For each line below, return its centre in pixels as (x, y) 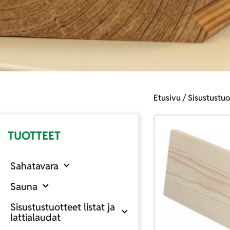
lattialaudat (35, 217)
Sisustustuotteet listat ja (63, 207)
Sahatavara (34, 166)
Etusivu (167, 98)
